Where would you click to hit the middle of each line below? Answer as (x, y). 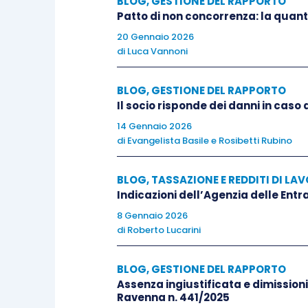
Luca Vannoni (157, 51)
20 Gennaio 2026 (155, 37)
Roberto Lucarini (164, 230)
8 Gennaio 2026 (152, 216)
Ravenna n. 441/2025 (173, 297)
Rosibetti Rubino (255, 141)
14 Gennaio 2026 (154, 126)
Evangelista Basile (168, 141)
